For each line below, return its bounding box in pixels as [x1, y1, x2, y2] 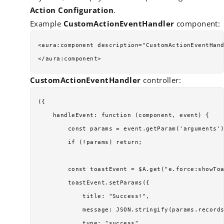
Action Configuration [30, 4, 113, 15]
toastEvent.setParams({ [38, 179, 150, 186]
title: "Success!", [38, 192, 150, 199]
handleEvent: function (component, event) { [38, 111, 209, 118]
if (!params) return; [38, 138, 142, 145]
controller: [140, 74, 181, 85]
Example [30, 18, 63, 28]
